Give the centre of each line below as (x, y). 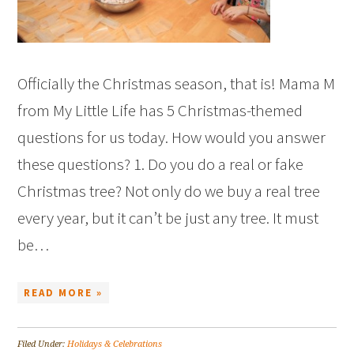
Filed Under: (43, 344)
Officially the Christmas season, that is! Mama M (177, 83)
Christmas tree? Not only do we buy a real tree (169, 190)
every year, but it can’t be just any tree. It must (168, 217)
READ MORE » (64, 292)
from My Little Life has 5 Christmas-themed (160, 110)
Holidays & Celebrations (115, 344)
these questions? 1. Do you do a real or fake (161, 164)
